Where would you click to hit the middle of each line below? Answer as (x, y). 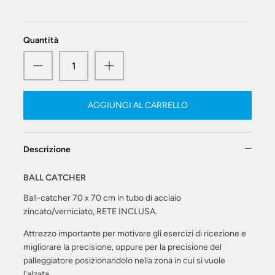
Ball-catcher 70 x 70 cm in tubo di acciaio (102, 198)
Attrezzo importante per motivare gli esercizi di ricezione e (135, 234)
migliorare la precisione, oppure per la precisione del (122, 247)
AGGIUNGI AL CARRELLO (137, 105)
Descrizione (47, 150)
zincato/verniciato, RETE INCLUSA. (90, 212)
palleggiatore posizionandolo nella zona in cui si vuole (124, 261)
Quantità (41, 41)
